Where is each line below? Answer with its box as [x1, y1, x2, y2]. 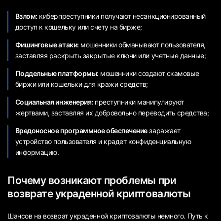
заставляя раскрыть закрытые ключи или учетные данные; [15, 51, 206, 60]
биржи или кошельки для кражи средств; [15, 80, 148, 89]
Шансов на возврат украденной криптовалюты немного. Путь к [7, 211, 208, 220]
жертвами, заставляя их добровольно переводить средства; [15, 109, 209, 117]
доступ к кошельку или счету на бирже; [15, 23, 142, 32]
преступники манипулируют [93, 98, 184, 107]
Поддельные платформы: [15, 69, 99, 78]
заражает [147, 126, 181, 135]
